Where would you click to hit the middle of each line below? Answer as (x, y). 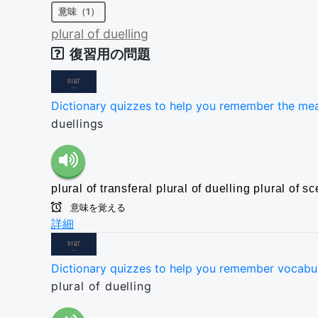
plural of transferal (102, 188)
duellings (78, 123)
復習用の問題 (110, 54)
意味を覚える (97, 207)
